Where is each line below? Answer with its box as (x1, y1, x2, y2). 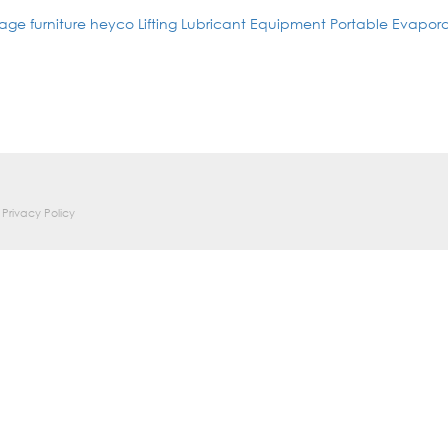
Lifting (138, 14, 177, 33)
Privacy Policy (2, 205, 75, 221)
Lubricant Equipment (181, 14, 326, 33)
